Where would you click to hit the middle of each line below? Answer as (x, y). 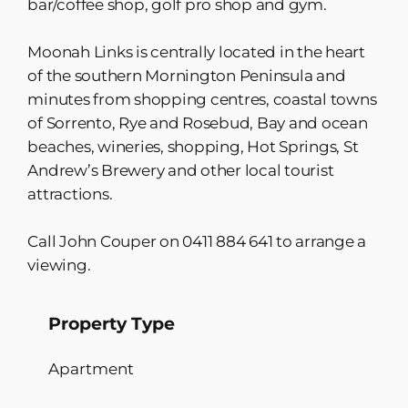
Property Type (111, 324)
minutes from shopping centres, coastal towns (202, 99)
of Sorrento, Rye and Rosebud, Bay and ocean (198, 122)
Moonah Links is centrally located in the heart (196, 51)
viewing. (59, 265)
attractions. (70, 194)
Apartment (91, 368)
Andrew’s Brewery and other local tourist (181, 170)
